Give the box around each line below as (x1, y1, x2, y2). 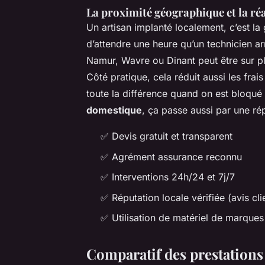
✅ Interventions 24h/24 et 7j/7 (101, 171, 235, 183)
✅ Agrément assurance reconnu (101, 150, 242, 163)
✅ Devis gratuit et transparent (101, 130, 232, 143)
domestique (86, 104, 142, 117)
